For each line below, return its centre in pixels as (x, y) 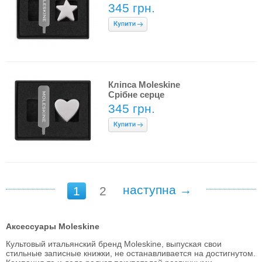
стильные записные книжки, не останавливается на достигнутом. (131, 253)
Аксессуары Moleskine (53, 226)
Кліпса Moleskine (144, 85)
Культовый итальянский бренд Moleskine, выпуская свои (114, 244)
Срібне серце (136, 94)
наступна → (157, 190)
